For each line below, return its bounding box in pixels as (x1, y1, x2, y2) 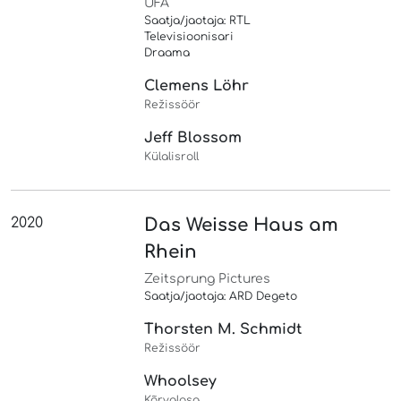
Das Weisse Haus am (144, 214, 339, 235)
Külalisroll (144, 149, 200, 163)
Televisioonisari (144, 30, 235, 43)
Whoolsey (144, 372, 218, 389)
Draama (144, 46, 191, 59)
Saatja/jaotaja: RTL (144, 13, 252, 27)
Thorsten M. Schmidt (144, 320, 303, 337)
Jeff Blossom (144, 129, 243, 146)
